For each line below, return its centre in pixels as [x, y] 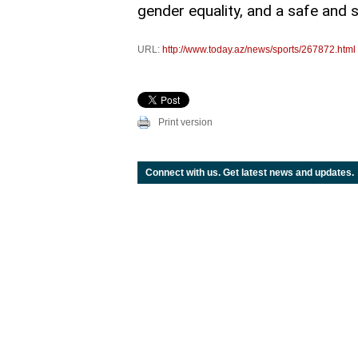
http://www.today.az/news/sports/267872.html [259, 50]
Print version [185, 123]
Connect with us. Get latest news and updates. [250, 173]
